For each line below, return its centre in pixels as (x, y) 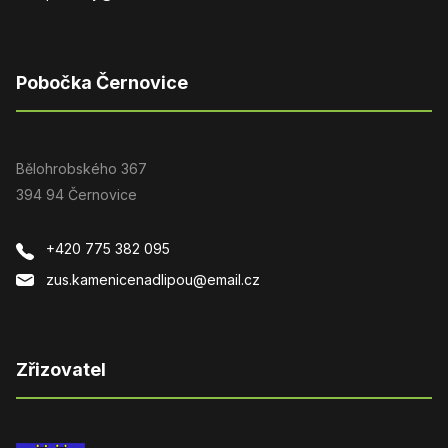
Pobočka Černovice (102, 83)
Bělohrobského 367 (81, 169)
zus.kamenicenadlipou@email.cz (153, 280)
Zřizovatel (61, 370)
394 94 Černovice (76, 195)
